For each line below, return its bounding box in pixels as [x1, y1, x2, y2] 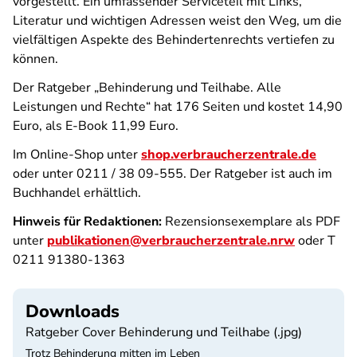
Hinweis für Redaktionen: [13, 213, 162, 230]
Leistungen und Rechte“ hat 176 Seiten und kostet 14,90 [13, 98, 343, 116]
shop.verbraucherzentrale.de [141, 146, 316, 163]
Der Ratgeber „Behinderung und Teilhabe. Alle [13, 79, 281, 96]
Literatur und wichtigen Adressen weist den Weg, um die [13, 12, 342, 29]
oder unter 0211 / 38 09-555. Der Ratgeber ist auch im [13, 165, 332, 182]
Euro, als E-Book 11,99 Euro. [13, 117, 178, 135]
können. [13, 50, 58, 68]
